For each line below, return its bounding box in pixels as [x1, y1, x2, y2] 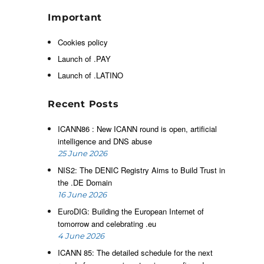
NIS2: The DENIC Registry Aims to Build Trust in [57, 164, 225, 176]
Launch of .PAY [57, 52, 111, 64]
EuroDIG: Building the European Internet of [57, 205, 204, 217]
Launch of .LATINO [57, 69, 123, 81]
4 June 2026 [57, 230, 104, 240]
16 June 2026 [57, 189, 107, 199]
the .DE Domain [57, 176, 112, 188]
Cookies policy [57, 36, 108, 48]
